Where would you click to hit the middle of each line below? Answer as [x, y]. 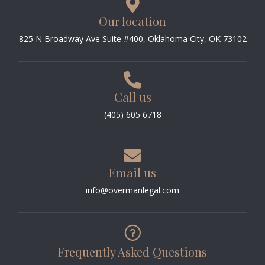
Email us [132, 172]
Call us [132, 96]
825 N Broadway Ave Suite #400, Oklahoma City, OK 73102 [132, 38]
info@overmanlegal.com [132, 190]
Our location [132, 21]
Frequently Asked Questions [132, 251]
